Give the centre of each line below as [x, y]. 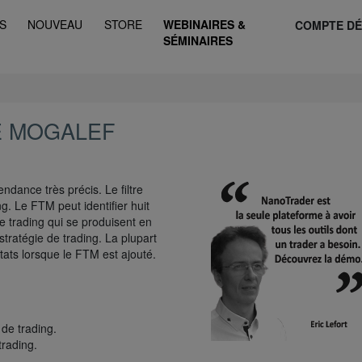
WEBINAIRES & [205, 24]
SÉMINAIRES [198, 40]
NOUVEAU [55, 24]
